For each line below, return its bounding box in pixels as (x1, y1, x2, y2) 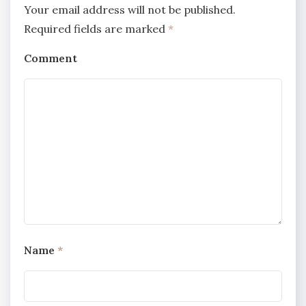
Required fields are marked (24, 21, 168, 36)
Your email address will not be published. (24, 2, 236, 16)
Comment (24, 51, 77, 65)
